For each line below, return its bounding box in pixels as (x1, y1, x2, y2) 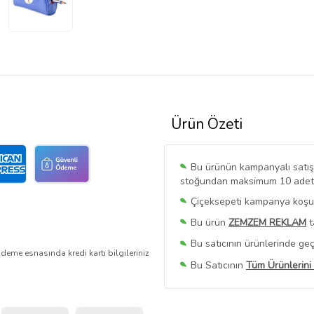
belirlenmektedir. (180, 293, 254, 307)
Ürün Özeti (171, 114, 243, 135)
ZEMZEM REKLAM (228, 216, 306, 230)
